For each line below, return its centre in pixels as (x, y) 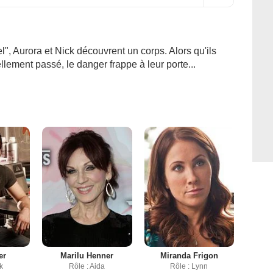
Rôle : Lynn (189, 266)
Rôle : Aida (87, 266)
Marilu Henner (87, 255)
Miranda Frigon (189, 255)
